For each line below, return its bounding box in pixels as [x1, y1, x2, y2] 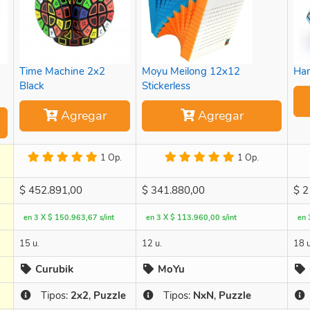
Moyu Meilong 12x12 [142, 64, 240, 78]
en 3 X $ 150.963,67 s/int [24, 212, 114, 223]
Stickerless [142, 78, 190, 93]
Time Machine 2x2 [19, 64, 105, 78]
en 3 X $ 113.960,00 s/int [146, 212, 237, 223]
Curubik [35, 262, 73, 276]
